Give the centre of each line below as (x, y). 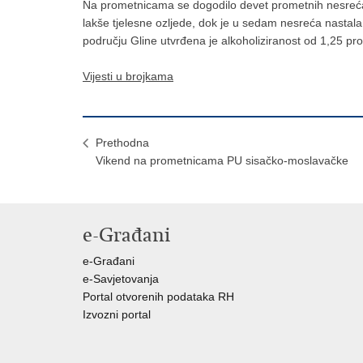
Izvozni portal (117, 314)
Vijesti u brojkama (128, 76)
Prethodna (122, 143)
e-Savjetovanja (121, 279)
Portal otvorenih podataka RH (158, 297)
